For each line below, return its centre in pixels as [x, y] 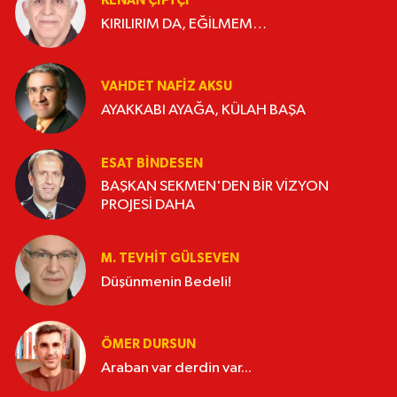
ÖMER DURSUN [148, 345]
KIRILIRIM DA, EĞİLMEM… [184, 24]
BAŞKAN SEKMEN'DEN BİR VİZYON [215, 187]
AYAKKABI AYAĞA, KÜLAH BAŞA [203, 110]
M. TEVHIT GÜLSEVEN [170, 259]
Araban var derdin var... [176, 368]
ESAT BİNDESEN [152, 163]
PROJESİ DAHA [148, 206]
